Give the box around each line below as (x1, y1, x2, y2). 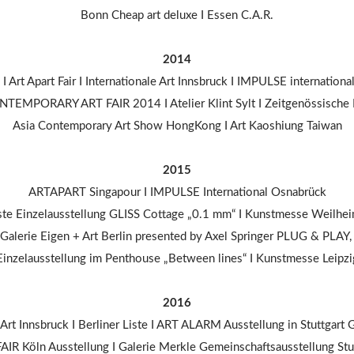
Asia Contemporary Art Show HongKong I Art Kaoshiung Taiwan (12, 120, 342, 133)
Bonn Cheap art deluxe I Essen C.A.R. (81, 9, 273, 22)
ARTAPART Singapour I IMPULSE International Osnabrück (28, 186, 326, 199)
